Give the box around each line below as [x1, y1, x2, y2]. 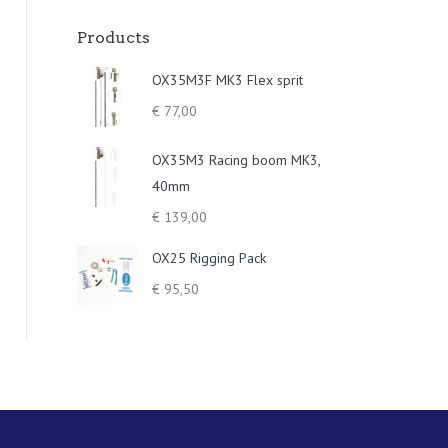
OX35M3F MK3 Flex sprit [152, 71, 303, 89]
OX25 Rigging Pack [152, 249, 266, 267]
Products [77, 28, 150, 47]
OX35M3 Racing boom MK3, [152, 151, 320, 169]
